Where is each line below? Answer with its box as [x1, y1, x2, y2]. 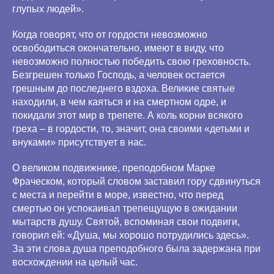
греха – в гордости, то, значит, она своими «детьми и [12, 124, 250, 134]
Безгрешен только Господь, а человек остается [12, 70, 225, 80]
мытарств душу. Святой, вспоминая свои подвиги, [12, 217, 240, 227]
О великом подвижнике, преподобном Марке [12, 163, 215, 173]
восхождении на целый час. [12, 257, 138, 267]
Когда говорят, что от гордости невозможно [12, 29, 207, 40]
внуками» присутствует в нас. [12, 137, 146, 147]
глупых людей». [12, 4, 84, 14]
